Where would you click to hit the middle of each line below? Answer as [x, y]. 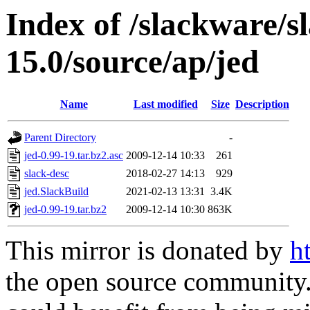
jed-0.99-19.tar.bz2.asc [74, 156]
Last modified [165, 104]
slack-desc [47, 174]
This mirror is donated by [148, 250]
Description [262, 104]
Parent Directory [60, 138]
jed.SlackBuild [56, 192]
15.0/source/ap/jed [132, 62]
